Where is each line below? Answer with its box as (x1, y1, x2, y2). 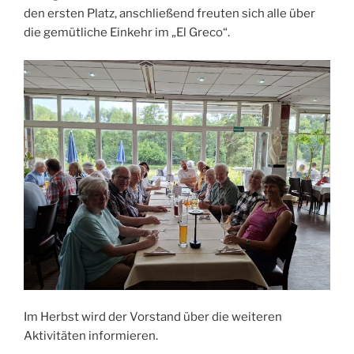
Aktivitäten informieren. (24, 329, 158, 344)
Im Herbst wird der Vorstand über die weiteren (24, 310, 282, 325)
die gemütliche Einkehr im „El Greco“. (24, 25, 230, 40)
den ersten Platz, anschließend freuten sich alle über (24, 6, 315, 21)
